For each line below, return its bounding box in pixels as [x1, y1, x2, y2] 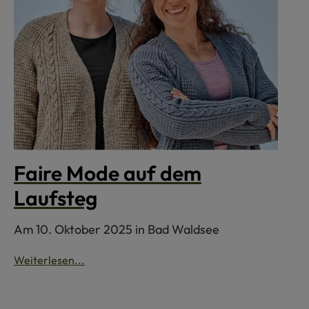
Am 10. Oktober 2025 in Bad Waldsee [14, 221, 219, 238]
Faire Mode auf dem [14, 160, 201, 187]
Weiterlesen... [14, 253, 85, 268]
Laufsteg [14, 185, 97, 212]
